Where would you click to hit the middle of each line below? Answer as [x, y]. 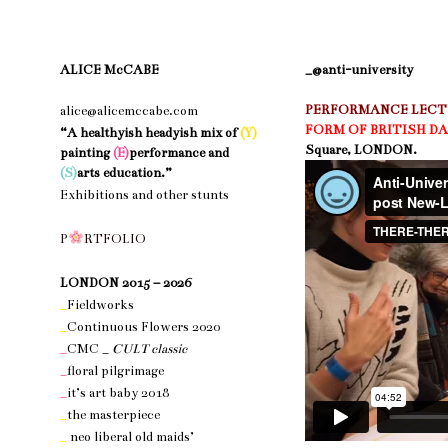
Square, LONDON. [361, 150]
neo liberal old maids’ [130, 437]
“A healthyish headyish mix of [150, 133]
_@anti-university [359, 70]
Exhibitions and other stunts [144, 195]
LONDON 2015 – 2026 [125, 283]
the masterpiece [113, 415]
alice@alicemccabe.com [129, 111]
